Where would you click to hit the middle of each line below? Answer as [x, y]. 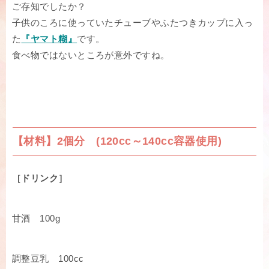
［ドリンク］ [40, 178]
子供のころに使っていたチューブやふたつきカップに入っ [133, 23]
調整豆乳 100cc [48, 259]
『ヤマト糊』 [49, 39]
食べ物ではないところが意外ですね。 [91, 55]
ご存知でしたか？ [49, 7]
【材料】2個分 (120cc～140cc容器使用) [117, 141]
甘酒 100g [36, 219]
